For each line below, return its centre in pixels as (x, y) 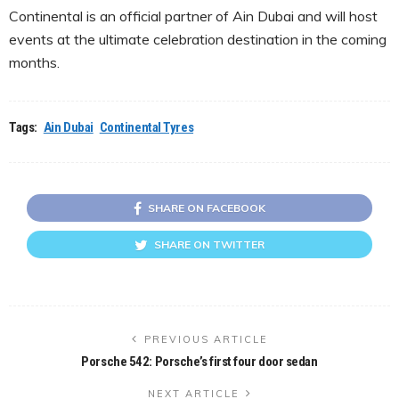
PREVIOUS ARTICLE (206, 339)
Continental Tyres (147, 127)
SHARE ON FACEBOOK (207, 208)
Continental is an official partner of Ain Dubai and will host (193, 16)
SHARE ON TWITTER (209, 244)
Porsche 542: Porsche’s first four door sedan (199, 361)
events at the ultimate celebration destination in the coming (198, 39)
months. (34, 62)
